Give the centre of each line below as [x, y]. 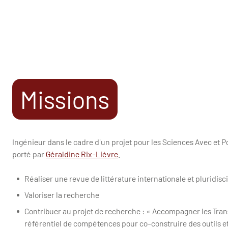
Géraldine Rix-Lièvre [82, 154]
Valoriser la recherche [62, 195]
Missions [65, 99]
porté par [29, 154]
